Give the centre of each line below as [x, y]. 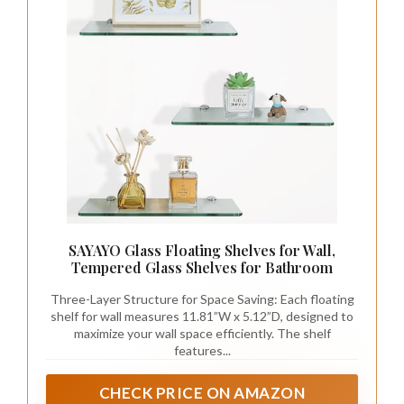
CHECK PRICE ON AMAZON [202, 392]
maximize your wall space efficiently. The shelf [202, 334]
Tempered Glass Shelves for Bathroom [202, 268]
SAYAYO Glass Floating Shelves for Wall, [202, 251]
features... [202, 351]
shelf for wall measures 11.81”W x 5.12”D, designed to [202, 317]
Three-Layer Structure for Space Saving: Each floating [202, 299]
